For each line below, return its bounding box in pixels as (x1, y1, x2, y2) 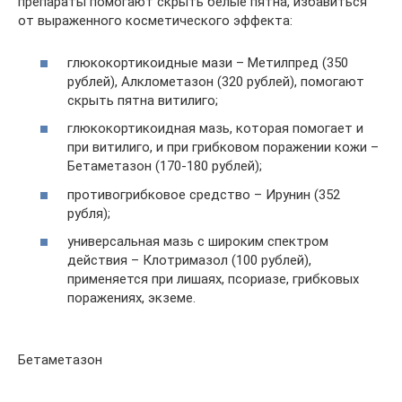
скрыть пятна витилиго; (67, 92, 218, 109)
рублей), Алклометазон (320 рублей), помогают (67, 73, 364, 90)
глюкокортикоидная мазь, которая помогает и (67, 120, 363, 136)
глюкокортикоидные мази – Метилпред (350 (67, 54, 348, 71)
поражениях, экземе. (67, 290, 196, 306)
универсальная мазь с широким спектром (67, 233, 328, 249)
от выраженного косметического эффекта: (18, 13, 293, 29)
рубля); (67, 205, 110, 222)
